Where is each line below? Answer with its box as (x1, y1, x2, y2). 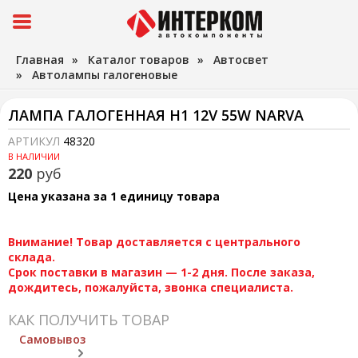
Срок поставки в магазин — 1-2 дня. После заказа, (8, 265, 315, 280)
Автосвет (213, 52, 268, 67)
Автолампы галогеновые (32, 67, 177, 82)
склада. (8, 249, 55, 265)
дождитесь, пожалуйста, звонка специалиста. (8, 280, 293, 295)
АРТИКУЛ (8, 133, 63, 149)
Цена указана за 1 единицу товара (8, 189, 220, 204)
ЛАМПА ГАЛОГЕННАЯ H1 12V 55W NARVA (8, 105, 304, 125)
